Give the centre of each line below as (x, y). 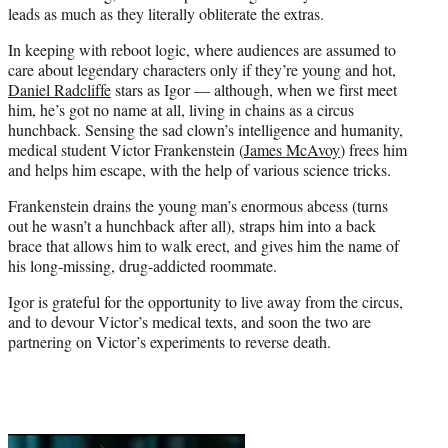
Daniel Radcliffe (59, 90)
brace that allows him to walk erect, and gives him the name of (203, 246)
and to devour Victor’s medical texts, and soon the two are (189, 322)
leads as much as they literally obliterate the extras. (166, 14)
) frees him (373, 150)
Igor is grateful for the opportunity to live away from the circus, (205, 302)
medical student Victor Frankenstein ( (126, 150)
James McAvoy (292, 150)
